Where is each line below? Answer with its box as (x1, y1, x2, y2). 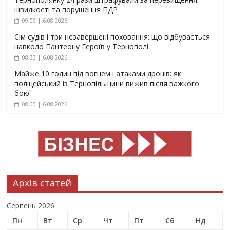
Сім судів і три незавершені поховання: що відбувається (14, 32, 210, 42)
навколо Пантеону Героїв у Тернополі (14, 42, 149, 51)
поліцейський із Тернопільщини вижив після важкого (14, 79, 200, 88)
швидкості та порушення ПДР (14, 5, 118, 14)
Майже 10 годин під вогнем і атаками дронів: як (14, 69, 182, 79)
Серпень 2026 (7, 201, 55, 210)
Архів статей (13, 177, 72, 189)
